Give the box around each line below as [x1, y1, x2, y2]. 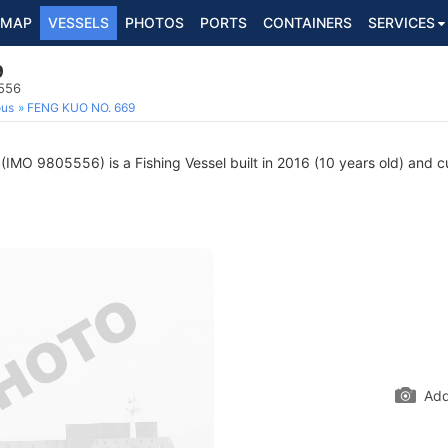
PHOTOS [125, 14, 184, 31]
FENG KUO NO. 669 [27, 100, 135, 115]
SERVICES [368, 14, 435, 31]
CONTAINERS [263, 14, 352, 31]
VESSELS [48, 14, 109, 31]
